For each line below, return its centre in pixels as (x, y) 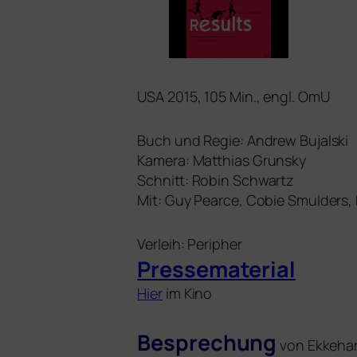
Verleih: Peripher (190, 244)
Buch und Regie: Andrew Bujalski (243, 140)
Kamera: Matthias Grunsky (222, 160)
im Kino (188, 293)
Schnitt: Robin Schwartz (216, 180)
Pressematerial (216, 269)
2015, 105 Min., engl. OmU (247, 96)
